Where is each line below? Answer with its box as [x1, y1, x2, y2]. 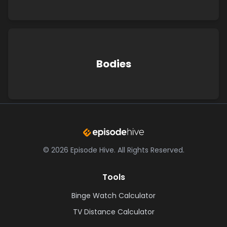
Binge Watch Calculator [71, 190, 156, 201]
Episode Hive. [68, 144, 118, 155]
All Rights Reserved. [117, 144, 184, 155]
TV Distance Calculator [72, 206, 155, 217]
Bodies [96, 57, 131, 71]
